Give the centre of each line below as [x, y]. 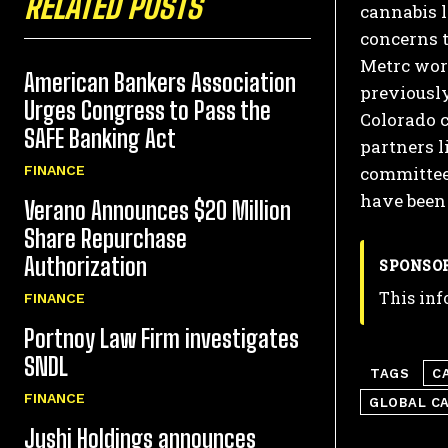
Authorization [85, 267]
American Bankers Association [160, 83]
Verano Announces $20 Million [157, 211]
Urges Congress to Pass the [147, 111]
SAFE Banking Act [102, 139]
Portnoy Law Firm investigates [161, 339]
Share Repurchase [105, 239]
